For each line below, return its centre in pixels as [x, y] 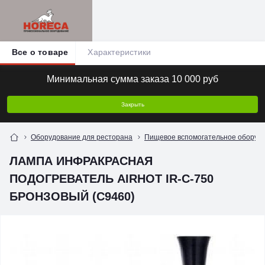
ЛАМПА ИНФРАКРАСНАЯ [81, 161]
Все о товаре [40, 52]
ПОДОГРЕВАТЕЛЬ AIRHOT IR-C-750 [112, 179]
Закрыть [132, 104]
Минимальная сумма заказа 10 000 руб [132, 79]
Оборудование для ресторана [82, 137]
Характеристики [119, 52]
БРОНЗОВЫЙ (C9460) [72, 196]
